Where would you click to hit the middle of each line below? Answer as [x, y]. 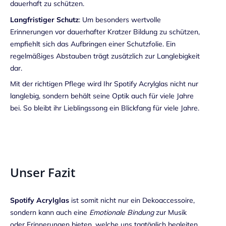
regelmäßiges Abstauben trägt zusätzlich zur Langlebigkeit [105, 56]
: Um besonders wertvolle [120, 19]
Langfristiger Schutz [44, 19]
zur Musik [170, 212]
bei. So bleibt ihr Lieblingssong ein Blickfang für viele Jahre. [105, 108]
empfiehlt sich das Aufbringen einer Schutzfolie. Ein [93, 44]
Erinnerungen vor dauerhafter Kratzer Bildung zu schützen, [105, 32]
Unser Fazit [43, 172]
